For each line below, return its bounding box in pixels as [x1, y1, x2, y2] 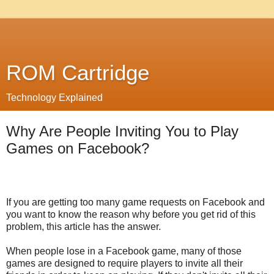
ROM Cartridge [6, 61, 149, 84]
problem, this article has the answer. [6, 221, 161, 232]
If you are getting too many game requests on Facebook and [6, 196, 265, 207]
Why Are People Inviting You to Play [6, 123, 239, 139]
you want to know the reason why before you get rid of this [6, 209, 256, 220]
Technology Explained [6, 92, 103, 103]
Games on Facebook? [6, 140, 149, 157]
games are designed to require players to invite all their [6, 257, 243, 268]
